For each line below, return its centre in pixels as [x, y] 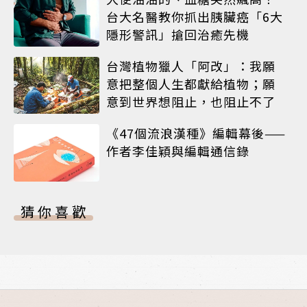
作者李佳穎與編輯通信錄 [178, 151]
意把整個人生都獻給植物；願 [191, 84]
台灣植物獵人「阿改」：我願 [191, 66]
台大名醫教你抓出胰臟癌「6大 [195, 16]
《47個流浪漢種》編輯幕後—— [196, 133]
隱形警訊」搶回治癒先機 [178, 34]
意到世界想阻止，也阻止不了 [191, 102]
